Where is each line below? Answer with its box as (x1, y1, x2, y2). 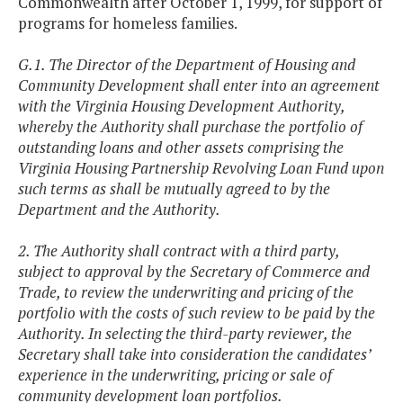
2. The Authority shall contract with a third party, (18, 240, 339, 262)
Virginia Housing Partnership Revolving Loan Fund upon (18, 157, 384, 179)
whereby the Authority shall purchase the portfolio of (18, 116, 363, 138)
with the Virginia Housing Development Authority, (18, 95, 345, 117)
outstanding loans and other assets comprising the (18, 137, 344, 158)
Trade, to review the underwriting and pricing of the (18, 282, 354, 303)
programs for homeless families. (18, 13, 237, 34)
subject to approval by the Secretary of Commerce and (18, 261, 370, 282)
